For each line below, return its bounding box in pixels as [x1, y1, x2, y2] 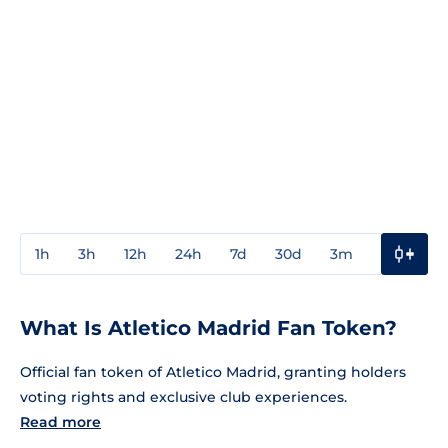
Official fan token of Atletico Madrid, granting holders [20, 362, 406, 381]
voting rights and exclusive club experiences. [20, 387, 347, 406]
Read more [20, 412, 101, 431]
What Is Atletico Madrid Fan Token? [20, 315, 397, 340]
